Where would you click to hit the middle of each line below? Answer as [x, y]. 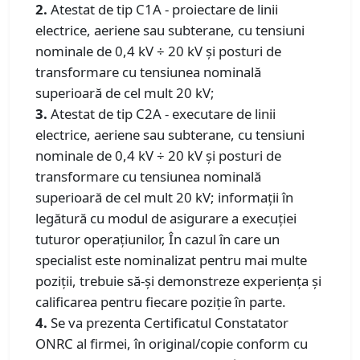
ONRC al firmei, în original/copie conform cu [172, 343]
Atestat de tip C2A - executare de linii [163, 113]
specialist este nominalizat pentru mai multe [171, 260]
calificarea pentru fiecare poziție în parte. [161, 301]
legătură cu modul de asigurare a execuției [166, 218]
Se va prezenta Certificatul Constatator [170, 322]
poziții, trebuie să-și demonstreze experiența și [178, 280]
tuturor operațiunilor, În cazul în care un [157, 239]
